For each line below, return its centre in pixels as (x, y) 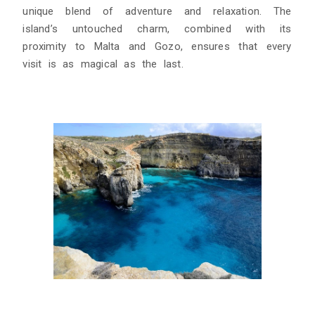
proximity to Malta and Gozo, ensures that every (157, 46)
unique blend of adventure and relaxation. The (157, 11)
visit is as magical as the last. (103, 64)
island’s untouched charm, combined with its (157, 28)
